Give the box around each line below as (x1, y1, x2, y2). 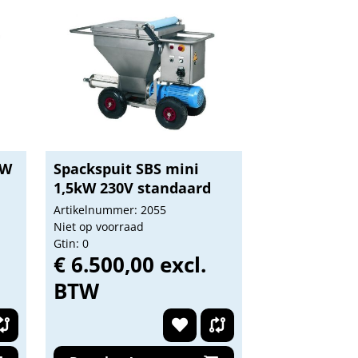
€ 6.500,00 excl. (53, 250, 206, 279)
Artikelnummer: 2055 (53, 202, 166, 217)
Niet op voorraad (53, 219, 144, 234)
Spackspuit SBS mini (53, 159, 199, 178)
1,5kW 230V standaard (53, 178, 211, 197)
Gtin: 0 (53, 236, 89, 251)
